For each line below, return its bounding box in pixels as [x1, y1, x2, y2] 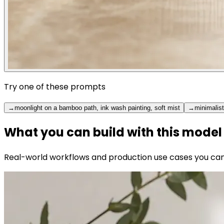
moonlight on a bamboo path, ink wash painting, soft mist [14, 103, 180, 111]
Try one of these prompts [4, 80, 105, 92]
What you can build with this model [4, 123, 222, 140]
